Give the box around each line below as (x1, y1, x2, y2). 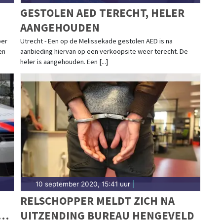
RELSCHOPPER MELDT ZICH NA (20, 193, 175, 208)
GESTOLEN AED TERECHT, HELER (20, 5, 184, 20)
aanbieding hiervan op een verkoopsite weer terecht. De (20, 46, 188, 56)
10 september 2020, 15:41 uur (35, 180, 130, 188)
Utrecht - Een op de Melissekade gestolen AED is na (20, 36, 173, 45)
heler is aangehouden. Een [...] (20, 57, 108, 66)
